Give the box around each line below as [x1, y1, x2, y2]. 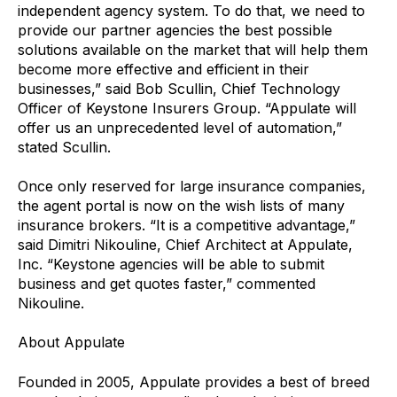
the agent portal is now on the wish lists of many [18, 196, 345, 214]
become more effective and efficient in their [18, 59, 309, 78]
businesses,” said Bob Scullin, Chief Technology [18, 79, 340, 97]
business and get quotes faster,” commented [18, 274, 315, 292]
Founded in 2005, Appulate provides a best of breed [18, 372, 370, 391]
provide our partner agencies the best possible [18, 20, 332, 39]
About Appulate [18, 333, 125, 352]
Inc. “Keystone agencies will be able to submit [18, 254, 324, 273]
